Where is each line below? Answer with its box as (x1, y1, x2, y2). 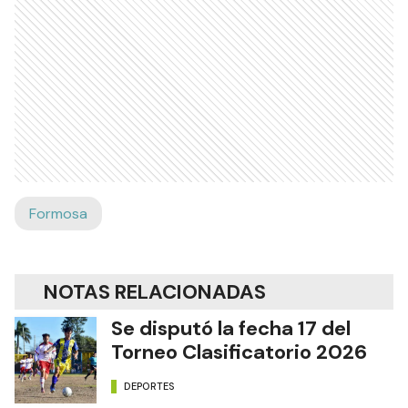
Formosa (29, 204, 87, 223)
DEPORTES (124, 379, 175, 393)
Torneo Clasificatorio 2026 (111, 339, 367, 365)
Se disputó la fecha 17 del (111, 315, 351, 342)
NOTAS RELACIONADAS (44, 279, 266, 305)
